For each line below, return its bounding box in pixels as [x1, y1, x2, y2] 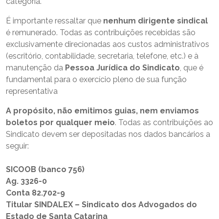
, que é [180, 63, 203, 72]
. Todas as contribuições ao [115, 118, 213, 127]
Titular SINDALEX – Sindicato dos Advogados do [6, 200, 197, 209]
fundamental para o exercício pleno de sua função [6, 75, 187, 84]
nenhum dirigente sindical [103, 16, 208, 25]
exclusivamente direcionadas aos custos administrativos [6, 40, 209, 49]
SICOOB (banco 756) [6, 165, 85, 174]
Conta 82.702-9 [6, 188, 65, 197]
